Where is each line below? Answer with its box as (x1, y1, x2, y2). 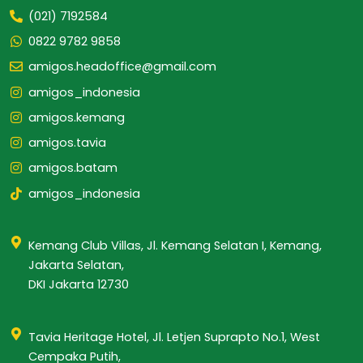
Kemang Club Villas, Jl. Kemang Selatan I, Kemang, (28, 237, 322, 254)
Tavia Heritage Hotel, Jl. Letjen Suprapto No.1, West (28, 329, 321, 346)
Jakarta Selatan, (28, 257, 125, 274)
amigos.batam (28, 160, 118, 177)
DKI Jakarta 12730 (28, 276, 130, 293)
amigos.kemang (28, 109, 126, 126)
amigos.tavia (28, 135, 107, 152)
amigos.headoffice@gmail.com (28, 58, 217, 75)
